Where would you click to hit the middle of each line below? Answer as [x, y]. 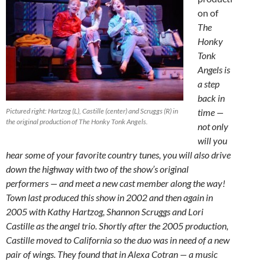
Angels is [214, 70]
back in [211, 98]
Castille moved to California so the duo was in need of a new [118, 240]
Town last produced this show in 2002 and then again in [109, 198]
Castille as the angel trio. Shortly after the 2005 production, [117, 226]
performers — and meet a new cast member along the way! [116, 183]
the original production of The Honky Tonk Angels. [77, 122]
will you [212, 141]
